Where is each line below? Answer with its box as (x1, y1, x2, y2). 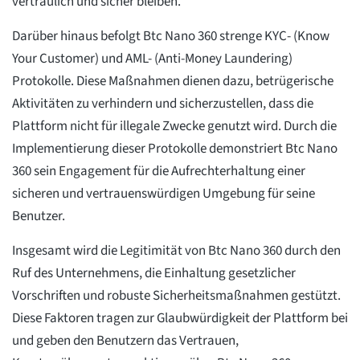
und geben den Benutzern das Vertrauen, (12, 331, 239, 351)
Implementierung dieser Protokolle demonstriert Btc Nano (12, 139, 337, 159)
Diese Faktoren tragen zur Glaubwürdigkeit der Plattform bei (12, 309, 348, 329)
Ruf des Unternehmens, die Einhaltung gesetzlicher (12, 264, 296, 284)
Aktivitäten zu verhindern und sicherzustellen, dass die (12, 94, 313, 114)
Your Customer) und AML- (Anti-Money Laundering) (12, 49, 292, 69)
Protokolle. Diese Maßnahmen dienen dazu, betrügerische (12, 72, 333, 92)
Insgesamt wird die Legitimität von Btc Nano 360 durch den (12, 241, 341, 261)
